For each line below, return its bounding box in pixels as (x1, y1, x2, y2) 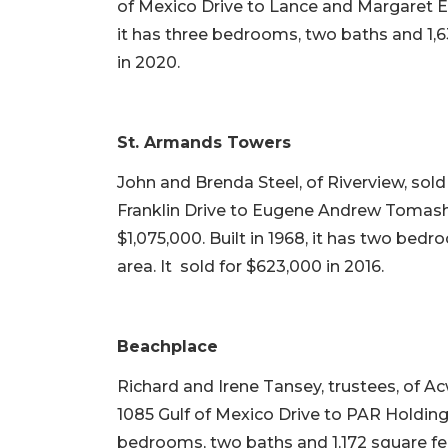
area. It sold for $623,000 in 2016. (117, 257, 384, 277)
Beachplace (117, 337, 218, 357)
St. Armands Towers (117, 133, 291, 153)
